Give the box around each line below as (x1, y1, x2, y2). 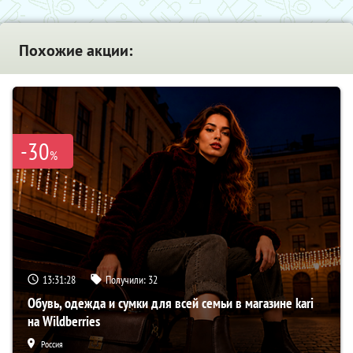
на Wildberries (28, 312, 100, 331)
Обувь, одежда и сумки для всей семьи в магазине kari (28, 294, 314, 313)
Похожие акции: (19, 40, 132, 61)
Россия (41, 338, 63, 351)
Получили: (106, 273, 148, 288)
